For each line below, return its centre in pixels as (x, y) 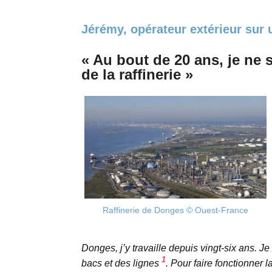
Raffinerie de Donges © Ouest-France (175, 210)
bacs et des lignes (121, 263)
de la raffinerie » (137, 75)
